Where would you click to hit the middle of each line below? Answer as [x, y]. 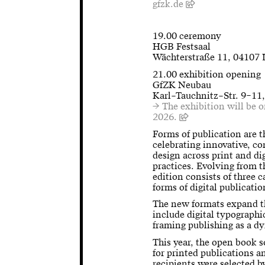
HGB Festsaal [182, 47]
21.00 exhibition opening [208, 75]
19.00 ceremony [188, 36]
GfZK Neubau [182, 85]
